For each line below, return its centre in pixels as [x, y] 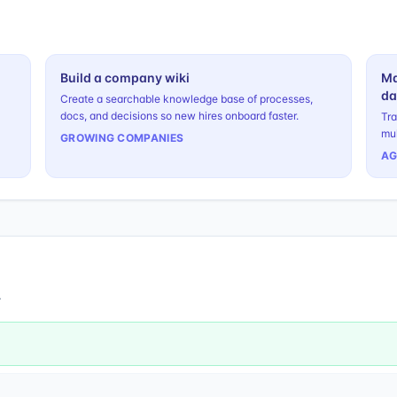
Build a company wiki [125, 78]
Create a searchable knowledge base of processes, [187, 99]
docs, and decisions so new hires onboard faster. [179, 116]
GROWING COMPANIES [122, 138]
